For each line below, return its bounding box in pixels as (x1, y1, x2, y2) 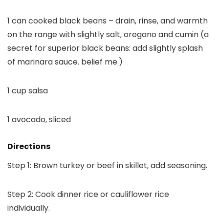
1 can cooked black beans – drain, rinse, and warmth (7, 15, 208, 26)
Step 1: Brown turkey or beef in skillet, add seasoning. (7, 159, 207, 171)
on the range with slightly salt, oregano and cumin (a (7, 28, 209, 40)
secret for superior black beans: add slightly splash (7, 42, 203, 54)
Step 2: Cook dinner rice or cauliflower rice (7, 188, 169, 200)
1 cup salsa (7, 85, 48, 96)
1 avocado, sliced (7, 113, 71, 125)
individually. (7, 202, 50, 214)
